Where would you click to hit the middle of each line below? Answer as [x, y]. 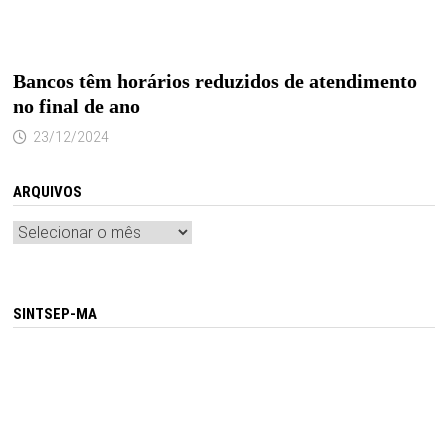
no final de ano [76, 106]
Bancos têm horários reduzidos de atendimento [214, 81]
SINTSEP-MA [54, 314]
